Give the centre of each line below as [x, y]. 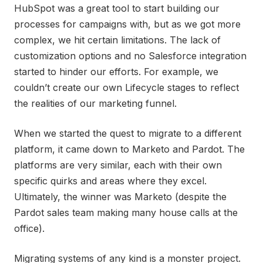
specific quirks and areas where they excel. [110, 181]
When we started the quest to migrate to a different [128, 133]
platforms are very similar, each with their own [118, 165]
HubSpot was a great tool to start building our [117, 8]
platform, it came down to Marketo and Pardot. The [129, 149]
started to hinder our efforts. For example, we [116, 72]
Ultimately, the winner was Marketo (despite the [120, 197]
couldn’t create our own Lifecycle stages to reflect [127, 87]
